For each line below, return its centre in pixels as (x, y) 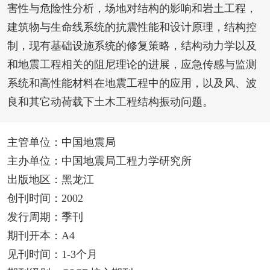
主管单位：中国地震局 (61, 143)
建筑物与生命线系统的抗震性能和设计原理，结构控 (132, 27)
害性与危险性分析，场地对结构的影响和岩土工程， (132, 9)
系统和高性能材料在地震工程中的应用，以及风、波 (132, 83)
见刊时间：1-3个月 (52, 255)
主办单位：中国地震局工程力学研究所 (99, 161)
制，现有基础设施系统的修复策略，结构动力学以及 (132, 46)
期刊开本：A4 (41, 236)
